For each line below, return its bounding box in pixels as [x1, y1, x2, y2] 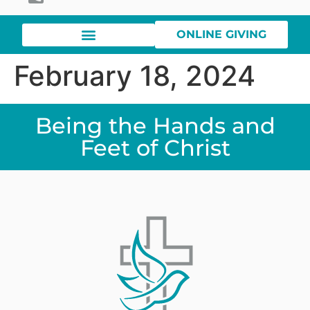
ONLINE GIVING [176, 28, 266, 42]
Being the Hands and [35, 112, 275, 140]
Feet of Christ [80, 134, 230, 162]
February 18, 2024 [14, 59, 255, 93]
